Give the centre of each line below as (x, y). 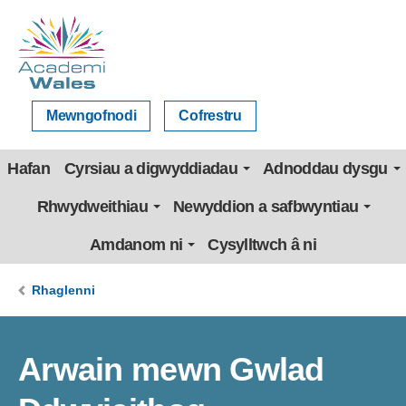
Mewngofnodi (92, 116)
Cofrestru (210, 116)
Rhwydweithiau (92, 207)
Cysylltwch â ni (262, 245)
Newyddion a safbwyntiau (266, 207)
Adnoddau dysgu (325, 169)
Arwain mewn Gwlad (171, 369)
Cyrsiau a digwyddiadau (151, 169)
